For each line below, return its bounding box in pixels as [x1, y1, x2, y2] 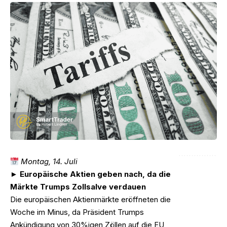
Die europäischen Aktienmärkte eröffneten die [10, 195, 171, 204]
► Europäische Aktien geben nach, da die [10, 169, 171, 179]
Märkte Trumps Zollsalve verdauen [10, 182, 146, 192]
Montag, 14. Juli [19, 157, 78, 166]
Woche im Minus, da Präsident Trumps [10, 207, 144, 217]
